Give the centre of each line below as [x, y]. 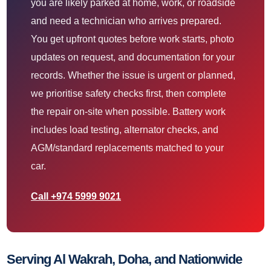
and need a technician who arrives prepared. [126, 21]
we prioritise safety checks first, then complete [129, 94]
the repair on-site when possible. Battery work [128, 112]
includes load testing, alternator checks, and [125, 130]
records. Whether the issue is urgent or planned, [133, 76]
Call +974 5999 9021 [76, 197]
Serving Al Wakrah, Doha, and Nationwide [124, 260]
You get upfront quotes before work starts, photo [132, 39]
